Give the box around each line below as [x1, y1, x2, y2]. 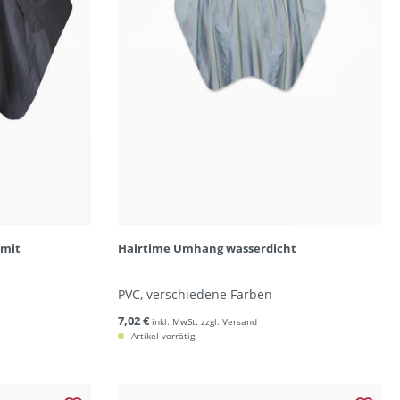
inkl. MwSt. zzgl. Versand [151, 315, 257, 328]
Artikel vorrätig [128, 329, 195, 342]
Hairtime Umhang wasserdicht [117, 240, 296, 256]
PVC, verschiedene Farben [117, 286, 272, 303]
